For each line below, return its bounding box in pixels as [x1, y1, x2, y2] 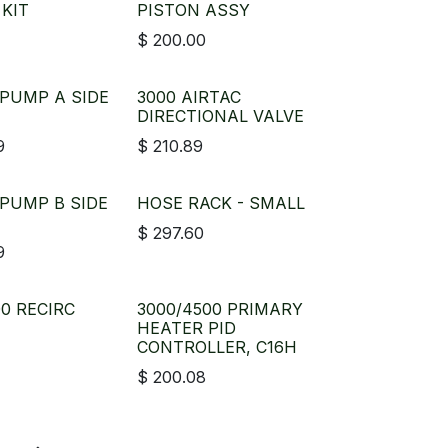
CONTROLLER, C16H [136, 337, 297, 357]
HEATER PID [136, 318, 236, 338]
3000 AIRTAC [136, 87, 241, 107]
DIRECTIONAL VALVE [136, 106, 304, 126]
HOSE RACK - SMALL [136, 193, 305, 213]
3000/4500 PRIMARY [136, 299, 303, 319]
